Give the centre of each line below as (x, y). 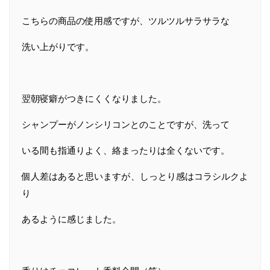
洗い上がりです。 (58, 46)
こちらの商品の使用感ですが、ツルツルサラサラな (126, 20)
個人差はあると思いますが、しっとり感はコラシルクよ (135, 176)
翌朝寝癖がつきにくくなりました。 (94, 98)
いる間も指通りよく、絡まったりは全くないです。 (126, 150)
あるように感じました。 (71, 219)
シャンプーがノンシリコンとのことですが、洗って (126, 124)
